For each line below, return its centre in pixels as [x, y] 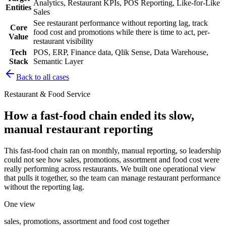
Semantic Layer [58, 61]
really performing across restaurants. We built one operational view [110, 168]
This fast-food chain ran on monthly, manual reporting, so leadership [112, 150]
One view [20, 204]
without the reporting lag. [44, 187]
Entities [18, 7]
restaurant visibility [63, 41]
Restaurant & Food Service [47, 94]
